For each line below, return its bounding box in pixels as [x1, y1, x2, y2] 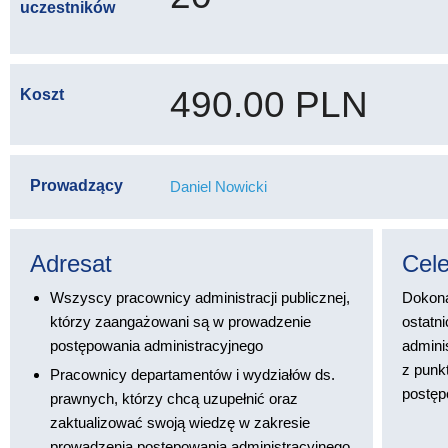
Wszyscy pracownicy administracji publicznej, [50, 289, 350, 306]
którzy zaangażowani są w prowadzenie [50, 313, 311, 330]
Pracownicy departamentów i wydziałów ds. [50, 366, 335, 383]
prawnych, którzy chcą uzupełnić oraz [50, 390, 298, 407]
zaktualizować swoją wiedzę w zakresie [50, 414, 310, 431]
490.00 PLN [170, 84, 368, 125]
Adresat [30, 250, 112, 277]
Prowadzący [30, 177, 123, 194]
